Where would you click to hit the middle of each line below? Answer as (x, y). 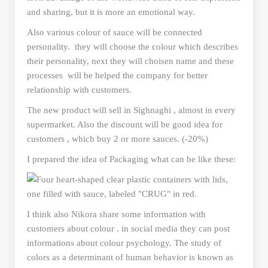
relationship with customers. (79, 90)
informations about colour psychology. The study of (124, 243)
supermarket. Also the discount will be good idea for (125, 125)
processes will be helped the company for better (117, 76)
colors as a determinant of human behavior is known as (130, 258)
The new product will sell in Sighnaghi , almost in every (131, 110)
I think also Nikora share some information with (116, 214)
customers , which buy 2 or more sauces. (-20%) (118, 139)
